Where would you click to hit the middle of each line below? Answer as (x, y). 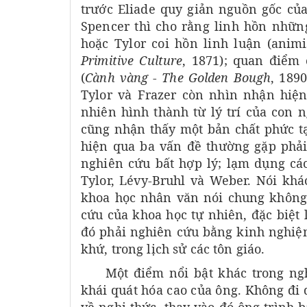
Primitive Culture (132, 61)
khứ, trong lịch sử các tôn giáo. (173, 249)
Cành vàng (119, 78)
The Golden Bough (214, 78)
